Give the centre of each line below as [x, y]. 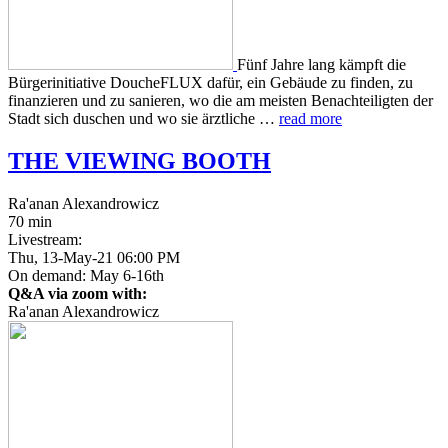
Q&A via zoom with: [77, 294]
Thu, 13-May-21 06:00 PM [94, 258]
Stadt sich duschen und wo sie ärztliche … [143, 119]
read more [310, 119]
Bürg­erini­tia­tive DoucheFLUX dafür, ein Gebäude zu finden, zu [210, 83]
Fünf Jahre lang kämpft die [321, 65]
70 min [30, 222]
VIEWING [120, 161]
